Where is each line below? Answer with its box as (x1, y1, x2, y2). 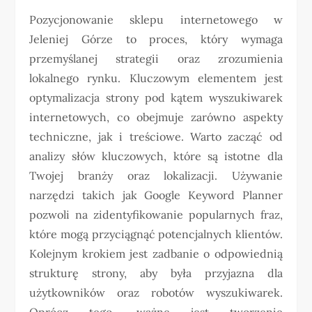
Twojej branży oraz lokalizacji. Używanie (29, 168, 283, 182)
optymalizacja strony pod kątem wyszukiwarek (29, 90, 283, 104)
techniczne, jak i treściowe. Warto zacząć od (29, 129, 283, 143)
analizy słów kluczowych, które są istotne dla (29, 148, 283, 163)
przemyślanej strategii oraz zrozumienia (29, 51, 283, 65)
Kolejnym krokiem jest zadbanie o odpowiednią (29, 246, 283, 260)
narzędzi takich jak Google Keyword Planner (29, 187, 283, 202)
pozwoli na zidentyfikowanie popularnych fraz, (29, 207, 283, 221)
